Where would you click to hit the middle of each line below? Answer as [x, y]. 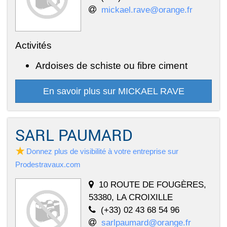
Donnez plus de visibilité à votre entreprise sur [102, 151]
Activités [33, 45]
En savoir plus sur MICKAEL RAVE [113, 91]
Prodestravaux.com [48, 164]
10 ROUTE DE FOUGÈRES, [153, 184]
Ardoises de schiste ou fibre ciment [111, 65]
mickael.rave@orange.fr [147, 9]
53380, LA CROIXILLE [131, 197]
